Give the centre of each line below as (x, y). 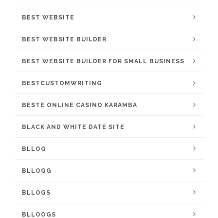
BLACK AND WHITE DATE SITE (73, 127)
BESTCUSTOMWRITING (62, 83)
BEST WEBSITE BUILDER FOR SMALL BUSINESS (103, 61)
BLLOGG (37, 171)
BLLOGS (36, 193)
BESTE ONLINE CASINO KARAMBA (80, 105)
